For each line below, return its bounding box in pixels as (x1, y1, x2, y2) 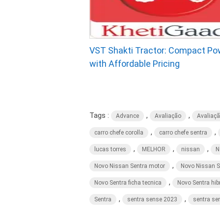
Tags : (89, 111, 111, 120)
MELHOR (142, 146, 165, 153)
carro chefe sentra (159, 129, 207, 136)
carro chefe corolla (94, 129, 143, 136)
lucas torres (94, 146, 126, 153)
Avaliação (155, 112, 181, 119)
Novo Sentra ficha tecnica (94, 179, 162, 186)
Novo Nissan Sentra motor (94, 163, 165, 169)
